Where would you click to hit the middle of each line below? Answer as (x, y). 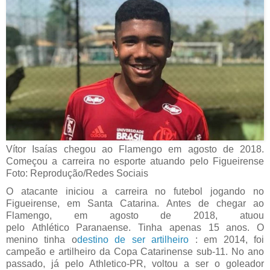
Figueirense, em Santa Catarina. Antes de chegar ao (135, 204)
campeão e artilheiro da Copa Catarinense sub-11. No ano (135, 252)
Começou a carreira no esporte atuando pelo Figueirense (135, 162)
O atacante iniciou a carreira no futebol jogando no (135, 192)
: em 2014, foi (227, 240)
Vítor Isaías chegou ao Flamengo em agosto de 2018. (135, 149)
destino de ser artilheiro (133, 240)
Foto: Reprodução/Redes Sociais (77, 174)
